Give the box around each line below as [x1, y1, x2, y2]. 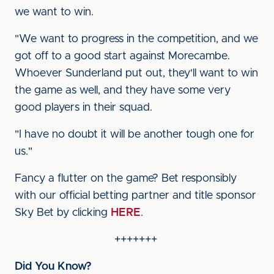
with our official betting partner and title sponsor [15, 190, 256, 201]
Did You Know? [15, 261, 92, 272]
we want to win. [15, 7, 97, 18]
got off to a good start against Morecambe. [15, 51, 230, 62]
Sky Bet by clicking [15, 207, 111, 218]
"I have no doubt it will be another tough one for [15, 129, 254, 140]
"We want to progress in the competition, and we [15, 34, 258, 45]
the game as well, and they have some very [15, 85, 231, 96]
